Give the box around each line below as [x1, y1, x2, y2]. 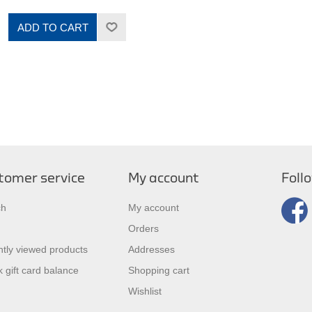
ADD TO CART [17, 21, 88, 33]
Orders [128, 223, 159, 235]
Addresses [128, 244, 175, 256]
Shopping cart [128, 265, 189, 276]
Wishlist [128, 286, 162, 297]
